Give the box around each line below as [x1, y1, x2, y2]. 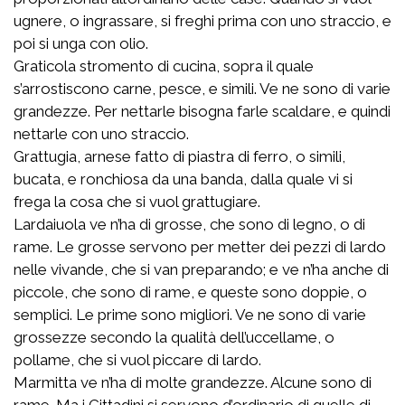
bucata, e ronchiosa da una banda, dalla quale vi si [14, 169, 353, 188]
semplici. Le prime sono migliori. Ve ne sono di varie [14, 305, 366, 324]
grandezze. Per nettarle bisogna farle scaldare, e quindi [14, 101, 391, 120]
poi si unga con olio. [14, 33, 148, 52]
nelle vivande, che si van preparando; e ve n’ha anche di [14, 259, 389, 278]
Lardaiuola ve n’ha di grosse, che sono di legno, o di [14, 214, 365, 233]
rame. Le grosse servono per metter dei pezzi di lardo [14, 237, 386, 256]
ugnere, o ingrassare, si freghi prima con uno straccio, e [14, 11, 391, 30]
